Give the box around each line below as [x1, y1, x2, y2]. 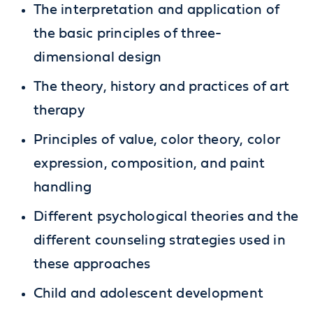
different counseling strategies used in [34, 233, 286, 248]
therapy [34, 103, 85, 118]
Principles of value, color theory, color [34, 133, 281, 147]
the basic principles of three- [34, 27, 222, 41]
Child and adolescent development [34, 286, 264, 301]
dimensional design [34, 50, 162, 65]
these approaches [34, 257, 151, 272]
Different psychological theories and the [34, 210, 299, 224]
